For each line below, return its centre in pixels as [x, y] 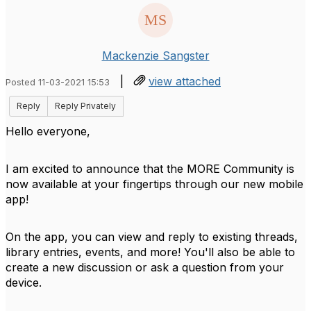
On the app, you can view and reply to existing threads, [152, 237]
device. [25, 283]
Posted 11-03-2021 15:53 [58, 82]
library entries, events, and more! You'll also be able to [150, 252]
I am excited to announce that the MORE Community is [150, 169]
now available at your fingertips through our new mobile [154, 184]
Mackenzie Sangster [155, 56]
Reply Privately [85, 106]
